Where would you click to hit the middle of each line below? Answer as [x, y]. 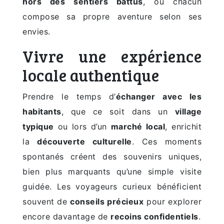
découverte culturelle [84, 142]
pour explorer [173, 202]
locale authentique [91, 75]
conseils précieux [107, 202]
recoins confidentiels [154, 217]
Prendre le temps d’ [69, 97]
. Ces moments [166, 142]
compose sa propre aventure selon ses [112, 17]
